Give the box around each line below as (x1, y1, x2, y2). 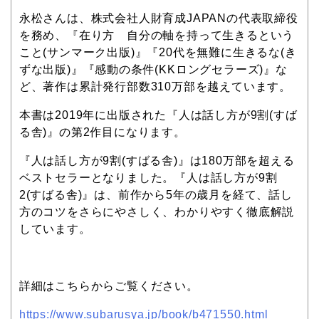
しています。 (19, 222, 91, 235)
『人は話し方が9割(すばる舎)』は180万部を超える (19, 154, 295, 167)
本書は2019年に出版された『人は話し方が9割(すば (19, 108, 298, 121)
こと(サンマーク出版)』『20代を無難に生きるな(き (19, 46, 297, 58)
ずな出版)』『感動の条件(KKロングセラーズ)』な (19, 63, 288, 75)
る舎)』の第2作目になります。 (19, 125, 186, 138)
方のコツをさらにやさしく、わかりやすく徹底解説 (19, 205, 295, 218)
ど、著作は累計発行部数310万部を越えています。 (19, 80, 292, 93)
